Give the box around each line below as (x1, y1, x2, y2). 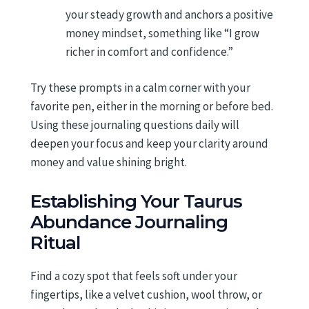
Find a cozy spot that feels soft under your (30, 268, 237, 283)
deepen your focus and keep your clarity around (30, 136, 268, 152)
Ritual (30, 231, 80, 254)
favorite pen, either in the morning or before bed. (30, 99, 273, 114)
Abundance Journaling (30, 210, 228, 233)
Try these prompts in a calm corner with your (30, 80, 250, 96)
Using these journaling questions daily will (30, 117, 239, 133)
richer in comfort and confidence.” (66, 43, 233, 59)
